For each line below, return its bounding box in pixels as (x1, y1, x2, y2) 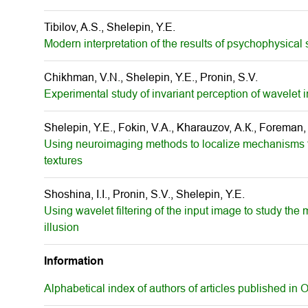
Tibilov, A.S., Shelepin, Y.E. (44, 21, 175, 33)
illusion (44, 221, 79, 233)
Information (44, 255, 104, 267)
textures (44, 155, 82, 166)
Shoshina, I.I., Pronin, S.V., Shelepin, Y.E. (44, 188, 245, 200)
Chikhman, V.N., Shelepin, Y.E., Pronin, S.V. (44, 71, 258, 83)
